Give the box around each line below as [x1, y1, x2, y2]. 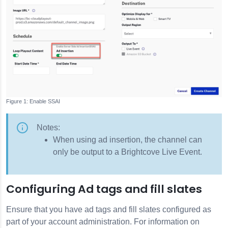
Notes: [37, 123, 60, 132]
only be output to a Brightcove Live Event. [53, 148, 202, 156]
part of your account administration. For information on [6, 217, 199, 226]
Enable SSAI [30, 98, 60, 104]
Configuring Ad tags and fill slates [6, 181, 202, 197]
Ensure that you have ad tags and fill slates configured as [6, 205, 211, 214]
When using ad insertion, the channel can [53, 135, 202, 144]
